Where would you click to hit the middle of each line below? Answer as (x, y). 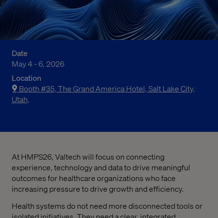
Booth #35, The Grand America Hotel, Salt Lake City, (107, 88)
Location (27, 77)
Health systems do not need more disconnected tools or (107, 205)
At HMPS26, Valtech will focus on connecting (88, 156)
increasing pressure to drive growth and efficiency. (98, 188)
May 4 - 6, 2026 (38, 63)
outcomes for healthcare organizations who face (94, 178)
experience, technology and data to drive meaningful (101, 167)
